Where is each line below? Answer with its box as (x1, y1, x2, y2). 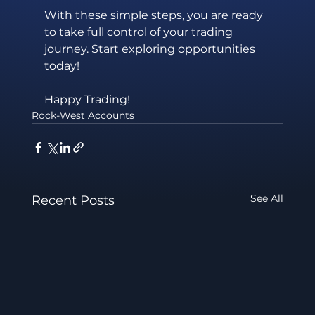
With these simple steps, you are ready (44, 8, 266, 22)
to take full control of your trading (44, 25, 236, 39)
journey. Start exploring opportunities (44, 42, 258, 56)
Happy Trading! (44, 93, 130, 107)
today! (44, 59, 79, 73)
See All (250, 192, 284, 205)
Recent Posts (31, 193, 115, 209)
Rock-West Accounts (31, 109, 134, 122)
